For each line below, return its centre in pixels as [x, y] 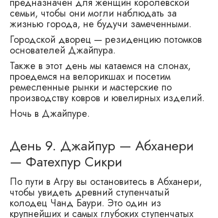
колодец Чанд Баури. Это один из [85, 203]
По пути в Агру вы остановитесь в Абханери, [106, 182]
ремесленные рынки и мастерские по [91, 88]
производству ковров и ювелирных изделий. [107, 98]
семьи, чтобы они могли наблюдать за [93, 14]
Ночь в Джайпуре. [50, 114]
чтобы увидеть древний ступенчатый [90, 193]
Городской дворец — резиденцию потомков [106, 40]
